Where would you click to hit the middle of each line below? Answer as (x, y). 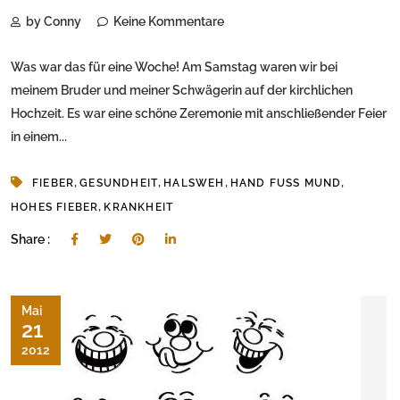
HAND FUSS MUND (286, 183)
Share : (32, 240)
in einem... (39, 137)
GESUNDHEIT (119, 183)
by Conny (54, 22)
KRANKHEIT (139, 208)
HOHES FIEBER (55, 208)
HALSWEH (194, 183)
